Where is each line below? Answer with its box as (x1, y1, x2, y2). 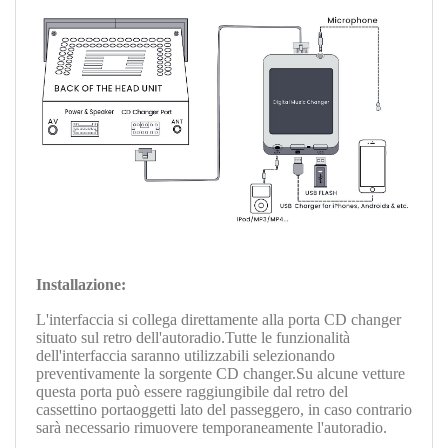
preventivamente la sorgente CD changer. (36, 365, 296, 383)
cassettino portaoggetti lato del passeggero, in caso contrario (36, 401, 412, 419)
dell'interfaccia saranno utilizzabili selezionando (36, 347, 335, 365)
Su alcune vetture (296, 365, 405, 383)
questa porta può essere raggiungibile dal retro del (36, 383, 348, 401)
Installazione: (36, 276, 126, 294)
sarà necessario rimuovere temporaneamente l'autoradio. (36, 419, 387, 437)
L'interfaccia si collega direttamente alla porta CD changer (36, 311, 401, 329)
